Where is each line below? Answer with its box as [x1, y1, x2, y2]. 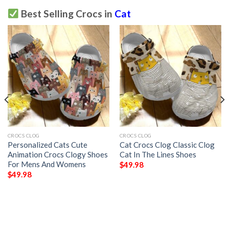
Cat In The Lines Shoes [119, 149, 196, 159]
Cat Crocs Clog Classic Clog [119, 140, 215, 149]
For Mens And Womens [7, 159, 86, 169]
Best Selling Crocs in [18, 8, 114, 20]
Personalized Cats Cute [7, 140, 87, 149]
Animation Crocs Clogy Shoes [7, 149, 108, 159]
